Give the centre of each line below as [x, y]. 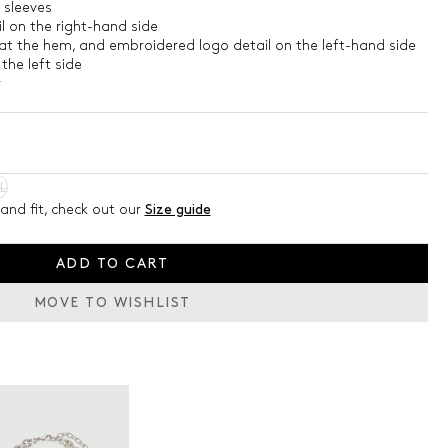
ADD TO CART [112, 263]
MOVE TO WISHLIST [112, 302]
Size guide [177, 209]
